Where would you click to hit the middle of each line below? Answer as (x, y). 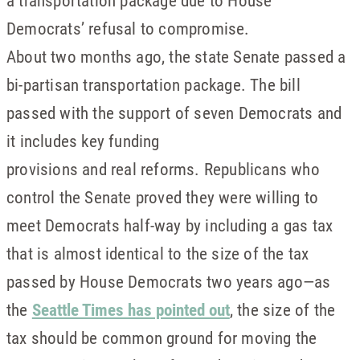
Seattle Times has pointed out (131, 309)
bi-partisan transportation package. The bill (153, 84)
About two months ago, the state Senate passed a (176, 56)
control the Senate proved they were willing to (163, 197)
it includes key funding (83, 141)
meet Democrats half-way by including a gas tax (170, 225)
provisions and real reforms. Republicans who (163, 169)
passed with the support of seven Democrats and (174, 112)
